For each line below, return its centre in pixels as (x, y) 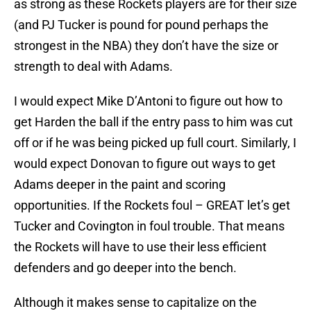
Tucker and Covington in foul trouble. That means (149, 226)
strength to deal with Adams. (93, 67)
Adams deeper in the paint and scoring (120, 185)
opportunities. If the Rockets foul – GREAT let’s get (152, 205)
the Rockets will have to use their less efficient (140, 247)
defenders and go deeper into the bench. (125, 268)
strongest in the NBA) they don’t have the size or (146, 46)
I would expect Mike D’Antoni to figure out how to (148, 101)
